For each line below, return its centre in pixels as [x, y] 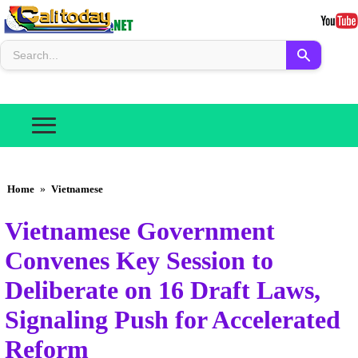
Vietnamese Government [140, 231]
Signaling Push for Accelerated [173, 320]
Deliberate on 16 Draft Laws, [163, 290]
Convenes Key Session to [139, 261]
